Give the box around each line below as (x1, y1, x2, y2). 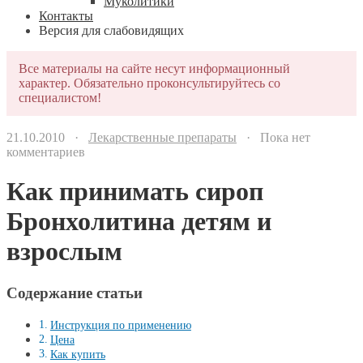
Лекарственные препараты (88, 130, 237, 144)
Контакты (39, 9, 93, 23)
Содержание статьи (6, 284, 143, 301)
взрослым (6, 237, 122, 267)
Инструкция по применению (49, 318, 191, 332)
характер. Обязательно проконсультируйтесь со (19, 76, 280, 90)
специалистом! (19, 91, 101, 105)
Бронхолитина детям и (6, 207, 271, 237)
